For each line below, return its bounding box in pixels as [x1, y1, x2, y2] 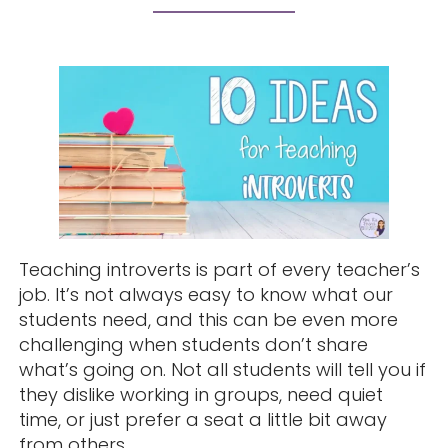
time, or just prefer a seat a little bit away [18, 407, 387, 433]
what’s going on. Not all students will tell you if [18, 357, 426, 383]
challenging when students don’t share [18, 332, 368, 358]
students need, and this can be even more [18, 307, 398, 333]
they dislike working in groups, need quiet [18, 382, 383, 408]
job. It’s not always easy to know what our [18, 282, 393, 308]
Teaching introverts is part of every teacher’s [18, 257, 420, 283]
